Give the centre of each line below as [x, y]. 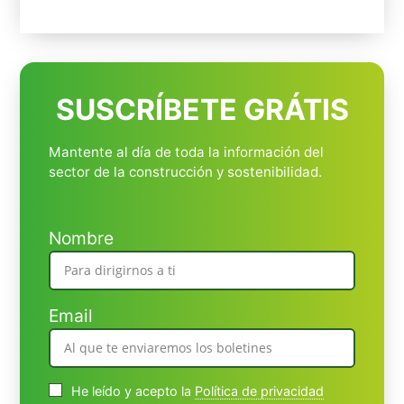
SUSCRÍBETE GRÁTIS [202, 110]
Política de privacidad [260, 390]
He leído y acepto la [133, 390]
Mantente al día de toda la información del [187, 152]
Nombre [82, 238]
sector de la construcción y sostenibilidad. [186, 172]
